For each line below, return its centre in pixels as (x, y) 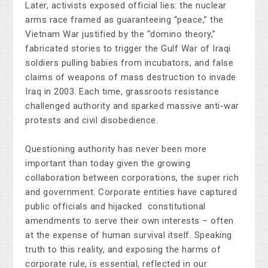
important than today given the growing (108, 164)
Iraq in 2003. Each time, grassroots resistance (122, 92)
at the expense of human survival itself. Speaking (129, 235)
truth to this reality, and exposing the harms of (123, 250)
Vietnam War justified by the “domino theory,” (121, 34)
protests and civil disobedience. (92, 121)
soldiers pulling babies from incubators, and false (130, 63)
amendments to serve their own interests (114, 221)
